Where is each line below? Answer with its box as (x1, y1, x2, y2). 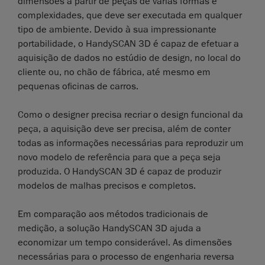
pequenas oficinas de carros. (18, 80, 138, 92)
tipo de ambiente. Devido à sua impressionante (18, 23, 216, 35)
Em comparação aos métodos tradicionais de (18, 208, 208, 220)
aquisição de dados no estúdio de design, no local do (18, 51, 241, 64)
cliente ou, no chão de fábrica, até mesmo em (18, 66, 211, 78)
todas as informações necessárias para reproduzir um (18, 137, 244, 149)
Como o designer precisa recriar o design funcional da (18, 108, 243, 121)
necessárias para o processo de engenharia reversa (18, 250, 234, 263)
